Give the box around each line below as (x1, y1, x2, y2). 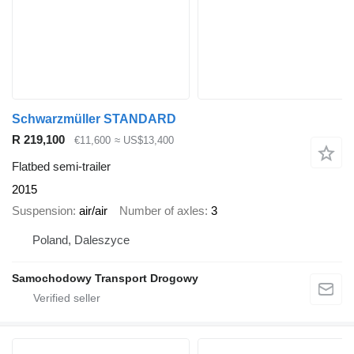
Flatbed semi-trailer (12, 160, 111, 174)
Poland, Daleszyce (32, 233, 130, 247)
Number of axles (119, 203, 205, 217)
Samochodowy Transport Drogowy (12, 272, 198, 285)
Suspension (12, 203, 73, 217)
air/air (79, 203, 107, 217)
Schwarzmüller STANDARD (12, 111, 176, 126)
